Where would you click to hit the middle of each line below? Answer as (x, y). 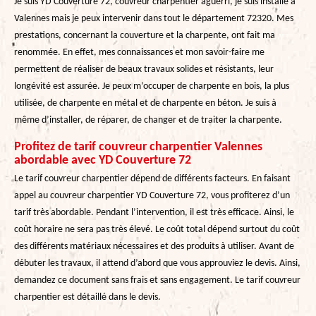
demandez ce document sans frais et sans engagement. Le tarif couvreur (157, 280)
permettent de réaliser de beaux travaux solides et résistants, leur (144, 69)
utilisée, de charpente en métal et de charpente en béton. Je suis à (145, 103)
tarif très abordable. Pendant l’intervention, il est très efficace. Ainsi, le (154, 212)
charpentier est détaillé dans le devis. (87, 297)
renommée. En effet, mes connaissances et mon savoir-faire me (139, 52)
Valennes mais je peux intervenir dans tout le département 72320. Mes (154, 18)
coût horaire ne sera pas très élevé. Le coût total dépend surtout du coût (157, 229)
